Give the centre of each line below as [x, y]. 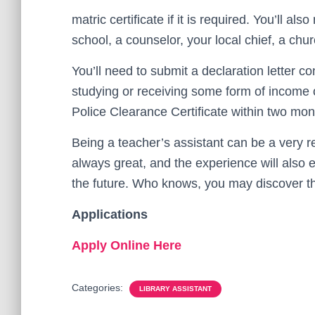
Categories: [99, 288]
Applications [110, 214]
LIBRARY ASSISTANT [175, 289]
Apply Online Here [127, 245]
